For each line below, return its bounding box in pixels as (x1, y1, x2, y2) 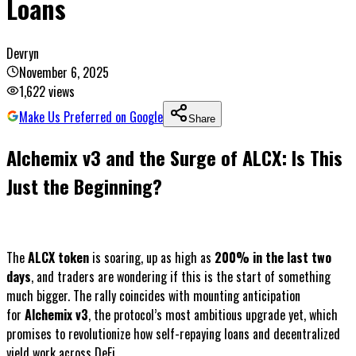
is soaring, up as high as (89, 248, 215, 268)
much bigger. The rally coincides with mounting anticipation (6, 286, 300, 306)
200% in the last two (215, 248, 331, 268)
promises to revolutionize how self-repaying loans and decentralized (6, 324, 340, 344)
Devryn (6, 44, 39, 64)
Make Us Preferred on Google (19, 107, 163, 127)
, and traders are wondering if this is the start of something (31, 267, 331, 287)
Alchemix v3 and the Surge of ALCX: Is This (6, 143, 342, 172)
